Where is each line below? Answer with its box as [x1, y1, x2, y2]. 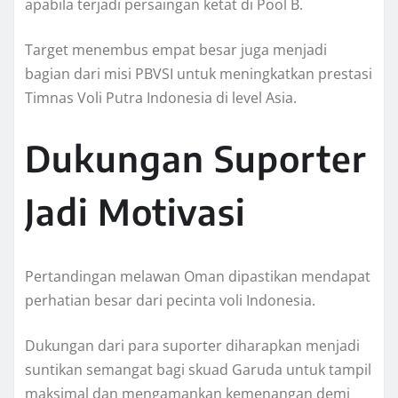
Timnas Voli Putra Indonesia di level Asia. [25, 88, 297, 108]
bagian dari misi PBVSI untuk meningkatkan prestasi [25, 64, 372, 84]
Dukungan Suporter [25, 136, 367, 181]
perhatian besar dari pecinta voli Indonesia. [25, 291, 315, 311]
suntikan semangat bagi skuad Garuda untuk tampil [25, 360, 371, 380]
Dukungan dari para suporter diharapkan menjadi [25, 336, 360, 356]
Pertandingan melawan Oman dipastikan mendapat [25, 267, 370, 287]
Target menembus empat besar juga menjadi [25, 40, 327, 60]
